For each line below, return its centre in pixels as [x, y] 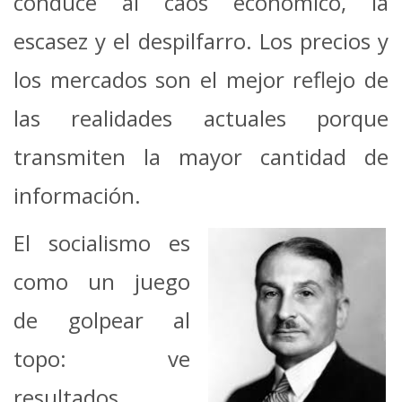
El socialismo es [102, 242]
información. [77, 195]
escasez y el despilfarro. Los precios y [201, 40]
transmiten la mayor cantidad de [201, 156]
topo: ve [102, 358]
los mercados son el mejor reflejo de [201, 79]
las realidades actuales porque [201, 118]
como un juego [102, 281]
